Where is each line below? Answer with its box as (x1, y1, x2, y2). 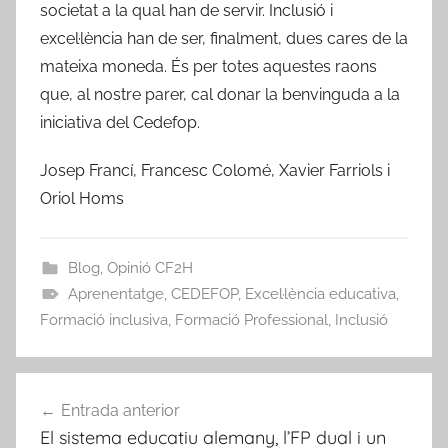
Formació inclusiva (40, 310, 168, 329)
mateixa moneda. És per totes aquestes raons (40, 56, 377, 76)
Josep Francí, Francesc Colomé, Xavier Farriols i (40, 160, 390, 180)
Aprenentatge (67, 284, 164, 303)
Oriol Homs (40, 188, 124, 208)
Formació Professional (175, 310, 328, 329)
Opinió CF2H (106, 258, 193, 277)
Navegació (15, 374, 148, 405)
